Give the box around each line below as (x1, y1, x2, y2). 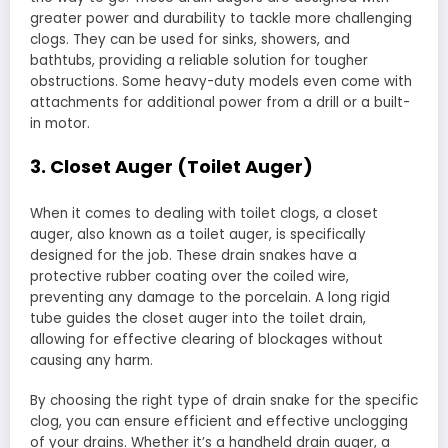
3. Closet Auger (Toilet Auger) (30, 154, 313, 180)
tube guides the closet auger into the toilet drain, (30, 308, 366, 328)
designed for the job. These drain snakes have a (30, 245, 357, 265)
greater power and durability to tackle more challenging (30, 8, 412, 28)
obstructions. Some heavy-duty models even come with (30, 71, 412, 91)
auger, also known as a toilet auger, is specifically (30, 224, 366, 244)
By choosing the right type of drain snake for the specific (30, 390, 418, 410)
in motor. (30, 113, 90, 133)
